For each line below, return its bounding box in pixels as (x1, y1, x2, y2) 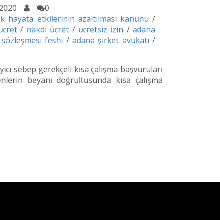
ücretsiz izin (78, 24, 123, 35)
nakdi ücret (26, 24, 69, 35)
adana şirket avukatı (72, 35, 149, 46)
